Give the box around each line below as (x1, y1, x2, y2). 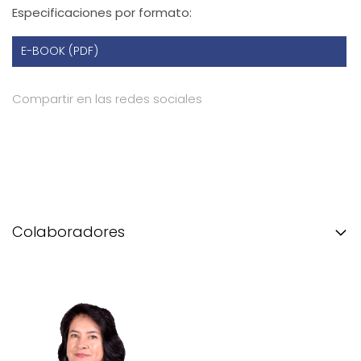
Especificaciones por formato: (12, 4, 192, 22)
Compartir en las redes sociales (12, 89, 202, 107)
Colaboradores (12, 221, 125, 242)
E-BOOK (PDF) (21, 43, 99, 60)
